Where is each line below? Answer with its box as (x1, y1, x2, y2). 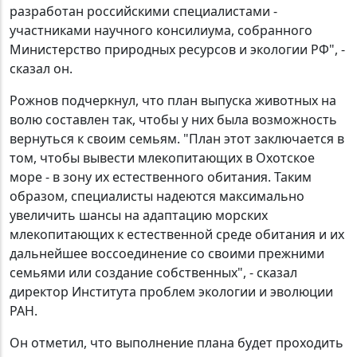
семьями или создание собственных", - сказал (10, 264, 297, 281)
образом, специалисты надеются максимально (10, 187, 304, 205)
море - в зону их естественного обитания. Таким (10, 168, 312, 186)
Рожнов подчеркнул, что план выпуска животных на (10, 92, 336, 109)
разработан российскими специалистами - (10, 2, 277, 20)
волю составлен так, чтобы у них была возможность (10, 111, 337, 128)
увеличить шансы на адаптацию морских (10, 206, 268, 224)
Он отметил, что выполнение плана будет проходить (10, 334, 343, 351)
